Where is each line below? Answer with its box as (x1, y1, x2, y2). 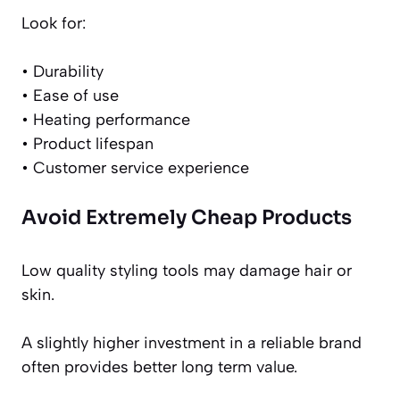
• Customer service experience (21, 158, 249, 179)
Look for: (21, 13, 86, 34)
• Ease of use (21, 86, 119, 106)
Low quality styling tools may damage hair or (21, 261, 352, 281)
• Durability (21, 62, 104, 82)
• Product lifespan (21, 134, 154, 154)
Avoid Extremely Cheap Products (21, 205, 352, 230)
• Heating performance (21, 110, 190, 130)
